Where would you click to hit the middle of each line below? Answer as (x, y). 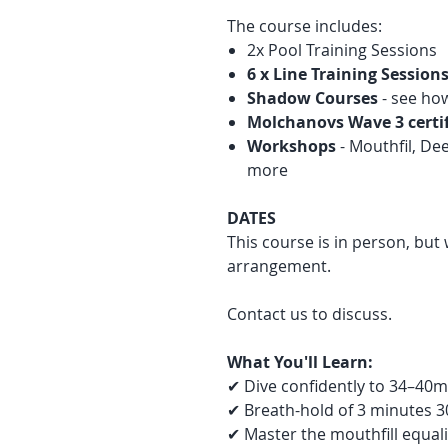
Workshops (291, 146)
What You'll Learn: (300, 362)
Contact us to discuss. (309, 314)
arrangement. (279, 266)
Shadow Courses (312, 98)
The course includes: (304, 26)
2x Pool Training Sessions (342, 50)
